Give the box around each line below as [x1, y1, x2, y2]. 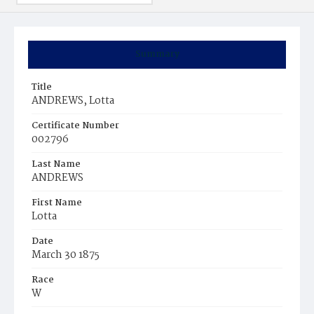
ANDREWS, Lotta [32, 93, 114, 109]
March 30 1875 [32, 247, 100, 264]
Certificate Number [32, 118, 119, 133]
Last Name [32, 157, 81, 172]
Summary [135, 47, 179, 62]
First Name [32, 196, 82, 210]
